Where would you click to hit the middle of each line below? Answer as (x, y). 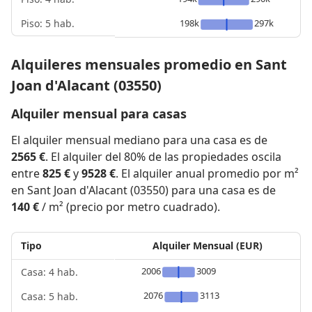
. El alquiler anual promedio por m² (207, 173)
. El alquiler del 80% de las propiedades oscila (163, 157)
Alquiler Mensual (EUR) (207, 245)
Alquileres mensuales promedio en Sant (149, 64)
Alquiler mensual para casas (99, 114)
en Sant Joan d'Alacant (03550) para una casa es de (143, 190)
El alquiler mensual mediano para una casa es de (139, 140)
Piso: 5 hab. (48, 23)
